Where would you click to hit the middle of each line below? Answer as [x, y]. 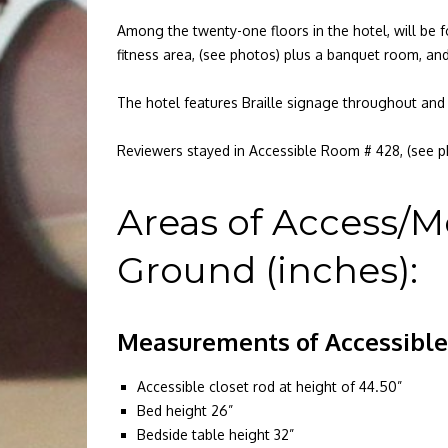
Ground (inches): [267, 270]
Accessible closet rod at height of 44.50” [269, 386]
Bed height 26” [185, 410]
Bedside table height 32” [215, 434]
